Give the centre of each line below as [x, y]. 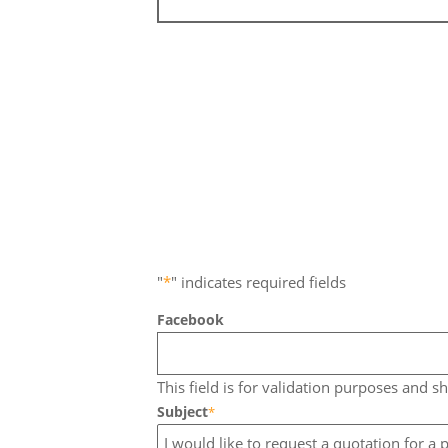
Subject [182, 411]
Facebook [190, 319]
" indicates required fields [258, 282]
